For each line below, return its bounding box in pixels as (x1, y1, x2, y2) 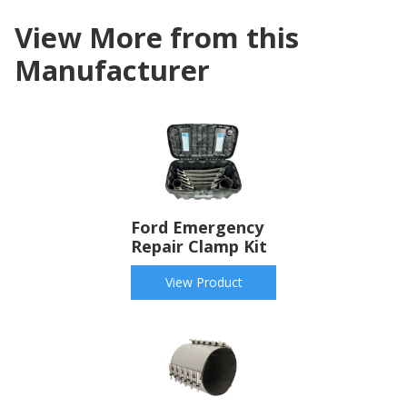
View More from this (15, 18, 299, 57)
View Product (164, 273, 243, 292)
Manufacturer (15, 51, 210, 90)
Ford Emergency (131, 216, 263, 239)
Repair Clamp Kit (131, 235, 267, 258)
